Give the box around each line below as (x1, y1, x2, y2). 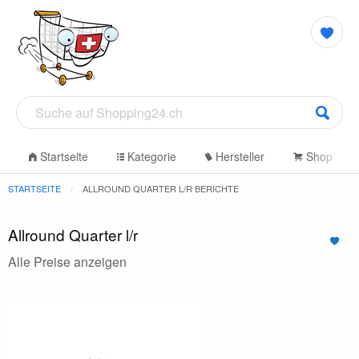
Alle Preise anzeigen (8, 252, 127, 271)
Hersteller (212, 148, 264, 165)
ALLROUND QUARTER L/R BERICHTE (83, 182, 239, 195)
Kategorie (124, 148, 176, 165)
